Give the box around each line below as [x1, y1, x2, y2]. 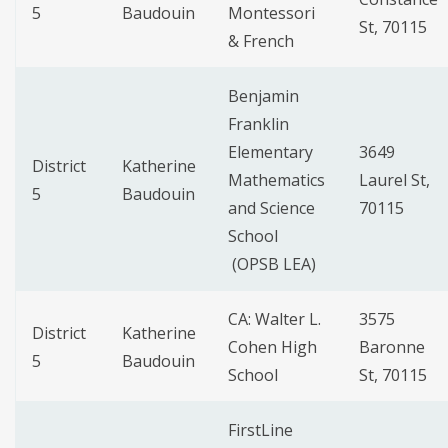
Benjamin [228, 85, 299, 108]
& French [228, 30, 294, 53]
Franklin [228, 113, 289, 136]
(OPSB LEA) [228, 253, 316, 276]
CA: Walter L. [228, 308, 321, 331]
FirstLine [228, 419, 293, 442]
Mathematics [228, 169, 325, 192]
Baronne [359, 336, 425, 359]
